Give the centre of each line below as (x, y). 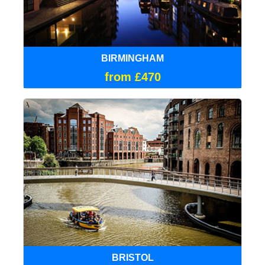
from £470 (132, 77)
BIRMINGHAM (132, 59)
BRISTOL (132, 257)
